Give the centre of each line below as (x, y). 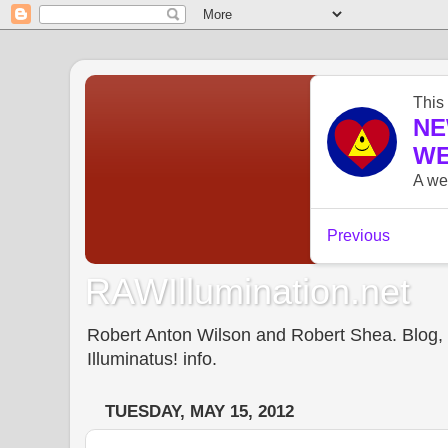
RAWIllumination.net (247, 291)
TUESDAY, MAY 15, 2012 (199, 412)
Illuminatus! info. (152, 358)
